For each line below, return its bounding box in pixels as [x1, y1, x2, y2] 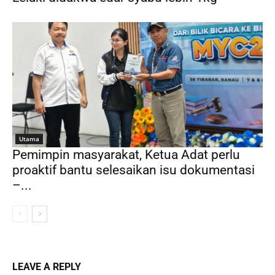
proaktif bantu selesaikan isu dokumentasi [12, 163, 255, 178]
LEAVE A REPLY [12, 261, 81, 273]
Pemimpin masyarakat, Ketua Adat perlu [12, 147, 240, 163]
